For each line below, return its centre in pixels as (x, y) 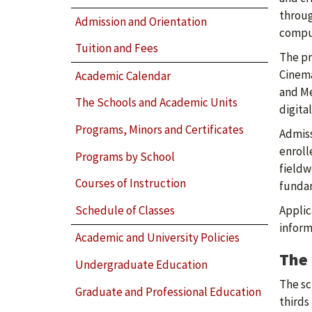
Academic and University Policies (158, 238)
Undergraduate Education (142, 264)
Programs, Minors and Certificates (160, 129)
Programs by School (125, 156)
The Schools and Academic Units (157, 103)
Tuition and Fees (117, 48)
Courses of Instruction (131, 184)
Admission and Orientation (141, 21)
